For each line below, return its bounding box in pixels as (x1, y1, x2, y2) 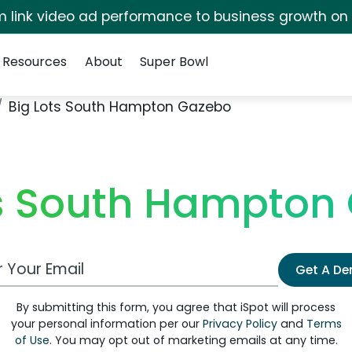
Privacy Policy (202, 316, 277, 332)
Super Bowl (139, 53, 208, 71)
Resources (2, 53, 68, 71)
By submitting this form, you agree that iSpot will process (16, 299, 335, 315)
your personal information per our (10, 316, 203, 332)
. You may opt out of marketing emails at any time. (49, 332, 338, 348)
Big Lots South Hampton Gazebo (9, 97, 231, 116)
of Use (14, 332, 49, 348)
